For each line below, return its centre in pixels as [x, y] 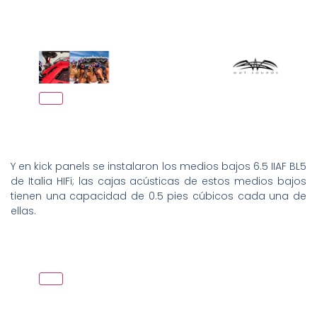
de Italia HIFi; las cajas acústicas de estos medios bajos [158, 181]
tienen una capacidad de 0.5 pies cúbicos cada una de [158, 196]
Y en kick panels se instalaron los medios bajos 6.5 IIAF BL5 [158, 167]
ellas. [23, 211]
